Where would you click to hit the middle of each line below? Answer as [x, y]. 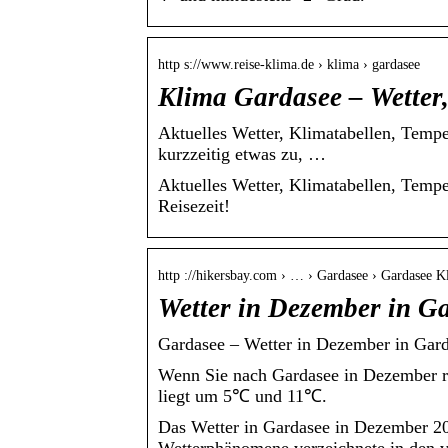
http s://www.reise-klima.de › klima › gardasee [289, 65]
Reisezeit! [194, 206]
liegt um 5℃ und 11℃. [242, 396]
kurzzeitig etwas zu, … [242, 154]
